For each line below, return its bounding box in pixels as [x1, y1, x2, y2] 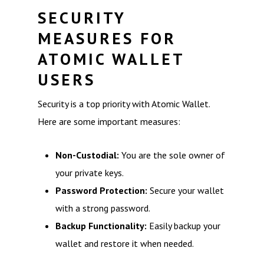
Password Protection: [55, 184, 147, 196]
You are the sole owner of [119, 149, 225, 161]
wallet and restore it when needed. [55, 237, 194, 249]
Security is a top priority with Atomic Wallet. [38, 98, 210, 110]
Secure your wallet [147, 184, 224, 196]
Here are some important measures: [38, 115, 180, 127]
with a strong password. [55, 202, 150, 214]
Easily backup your [147, 220, 220, 232]
